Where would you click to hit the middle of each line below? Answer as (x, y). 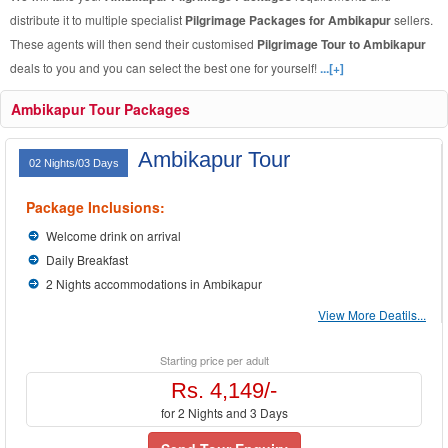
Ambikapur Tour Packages (100, 109)
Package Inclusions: (95, 207)
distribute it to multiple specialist (97, 19)
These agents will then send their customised (133, 43)
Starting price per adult (214, 360)
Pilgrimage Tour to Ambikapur (341, 44)
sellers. (413, 19)
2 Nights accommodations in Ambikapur (154, 283)
